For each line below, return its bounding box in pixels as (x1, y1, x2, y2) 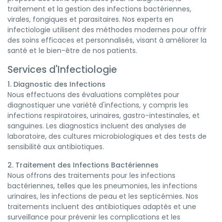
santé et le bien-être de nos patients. (7, 46, 137, 55)
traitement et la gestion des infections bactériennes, (7, 4, 191, 14)
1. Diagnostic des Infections (7, 79, 106, 89)
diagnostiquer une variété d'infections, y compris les (7, 100, 188, 110)
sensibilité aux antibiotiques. (7, 142, 104, 152)
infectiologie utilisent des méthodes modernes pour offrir (7, 25, 207, 35)
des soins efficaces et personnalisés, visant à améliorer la (7, 35, 207, 45)
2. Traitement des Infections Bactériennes (7, 160, 159, 170)
